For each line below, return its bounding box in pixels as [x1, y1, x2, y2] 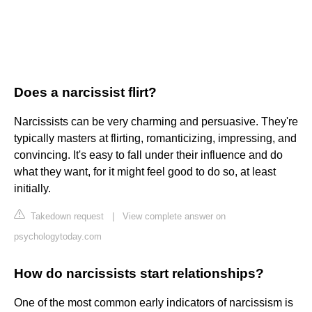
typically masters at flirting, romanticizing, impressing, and [14, 132, 297, 145]
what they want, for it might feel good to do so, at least [14, 166, 276, 178]
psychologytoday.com [14, 231, 102, 242]
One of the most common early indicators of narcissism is [14, 297, 293, 309]
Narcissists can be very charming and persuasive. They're [14, 116, 298, 128]
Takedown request [28, 211, 104, 222]
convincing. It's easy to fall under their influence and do [14, 149, 283, 162]
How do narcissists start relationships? [14, 266, 264, 281]
